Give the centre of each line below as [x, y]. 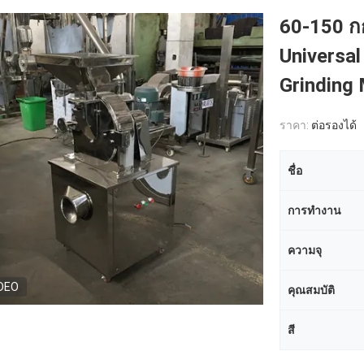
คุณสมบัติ [311, 290]
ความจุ [305, 250]
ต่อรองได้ [334, 125]
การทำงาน [314, 210]
